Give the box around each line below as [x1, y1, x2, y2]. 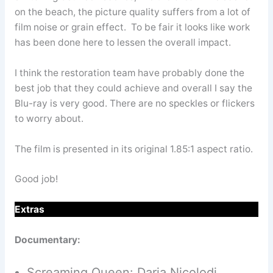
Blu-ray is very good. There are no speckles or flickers [14, 97, 255, 109]
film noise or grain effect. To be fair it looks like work [14, 21, 250, 33]
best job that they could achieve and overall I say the [14, 82, 252, 94]
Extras [14, 204, 44, 216]
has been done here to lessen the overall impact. [14, 36, 231, 48]
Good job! [14, 173, 58, 185]
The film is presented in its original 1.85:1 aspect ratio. [14, 143, 253, 155]
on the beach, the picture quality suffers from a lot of [14, 5, 250, 18]
